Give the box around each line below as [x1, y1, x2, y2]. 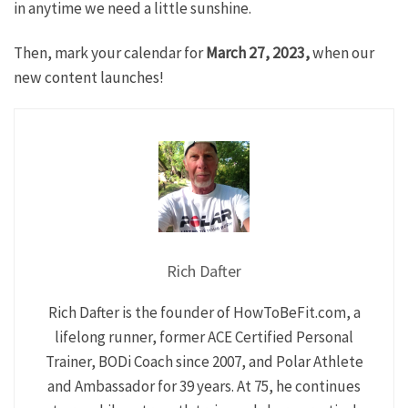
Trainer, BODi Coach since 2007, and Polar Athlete [45, 351, 363, 372]
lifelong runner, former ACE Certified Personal [55, 326, 353, 347]
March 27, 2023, [206, 42, 310, 63]
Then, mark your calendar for [14, 42, 206, 63]
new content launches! [14, 66, 164, 87]
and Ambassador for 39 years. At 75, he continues [47, 375, 361, 396]
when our [310, 42, 374, 63]
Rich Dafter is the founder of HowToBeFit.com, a [47, 301, 361, 322]
